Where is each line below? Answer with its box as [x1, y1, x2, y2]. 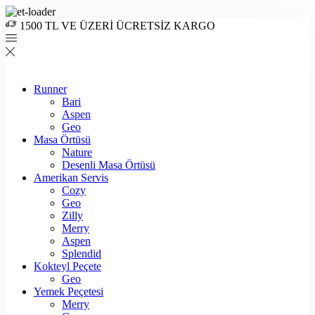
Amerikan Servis [34, 172, 108, 184]
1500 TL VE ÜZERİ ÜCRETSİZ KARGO [20, 20, 215, 32]
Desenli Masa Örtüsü [62, 159, 155, 171]
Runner [34, 83, 67, 95]
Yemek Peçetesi [34, 285, 103, 297]
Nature [62, 146, 92, 158]
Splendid [62, 247, 101, 259]
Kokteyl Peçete [34, 260, 101, 272]
